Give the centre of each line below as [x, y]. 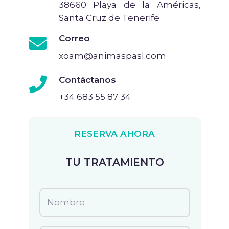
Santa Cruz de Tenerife [109, 18]
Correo [74, 39]
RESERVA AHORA [114, 134]
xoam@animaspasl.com [112, 55]
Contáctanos [87, 79]
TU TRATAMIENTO [114, 162]
